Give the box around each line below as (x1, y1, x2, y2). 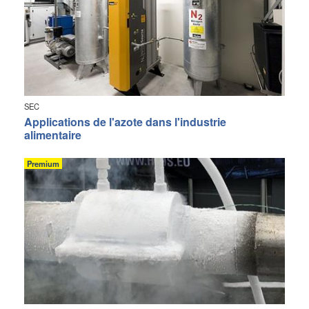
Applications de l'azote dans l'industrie (24, 113, 226, 130)
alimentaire (24, 126, 81, 143)
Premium (27, 157, 59, 169)
